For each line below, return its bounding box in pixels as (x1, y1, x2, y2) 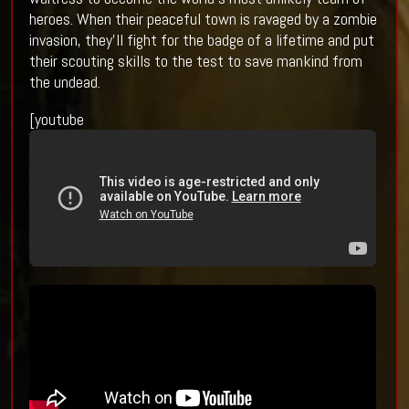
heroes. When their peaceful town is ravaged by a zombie (28, 8, 377, 30)
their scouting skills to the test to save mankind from (28, 50, 362, 72)
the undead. (28, 71, 100, 93)
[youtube (28, 109, 84, 131)
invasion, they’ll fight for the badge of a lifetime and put (28, 29, 374, 51)
